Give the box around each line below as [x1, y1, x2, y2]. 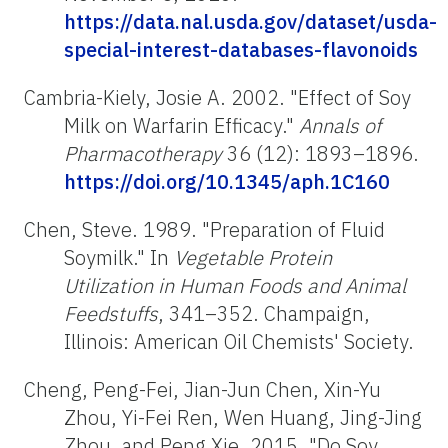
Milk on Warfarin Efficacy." [64, 111, 299, 139]
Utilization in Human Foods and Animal [64, 271, 406, 299]
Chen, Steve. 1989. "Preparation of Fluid [24, 215, 385, 243]
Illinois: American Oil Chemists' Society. [64, 327, 414, 355]
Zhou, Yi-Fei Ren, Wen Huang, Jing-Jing [64, 403, 422, 431]
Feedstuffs [64, 299, 158, 327]
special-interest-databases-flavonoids [64, 35, 418, 63]
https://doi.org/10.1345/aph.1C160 [64, 167, 390, 195]
